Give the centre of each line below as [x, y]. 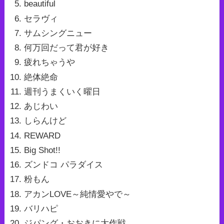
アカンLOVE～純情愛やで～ [77, 194]
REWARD [42, 135]
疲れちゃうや [49, 62]
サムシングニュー [58, 33]
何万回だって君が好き [66, 48]
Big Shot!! [42, 150]
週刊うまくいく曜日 [62, 91]
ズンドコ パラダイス [63, 165]
